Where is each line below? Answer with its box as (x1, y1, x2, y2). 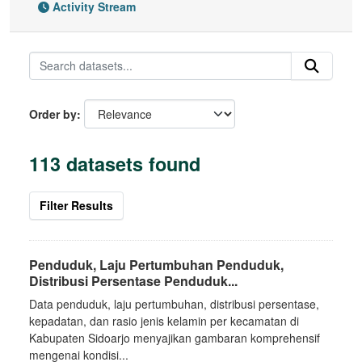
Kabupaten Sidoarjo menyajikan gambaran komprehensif (29, 329, 320, 346)
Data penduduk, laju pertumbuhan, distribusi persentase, (29, 295, 319, 312)
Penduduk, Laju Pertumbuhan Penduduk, (29, 255, 284, 274)
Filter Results (40, 196, 113, 213)
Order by (29, 105, 77, 122)
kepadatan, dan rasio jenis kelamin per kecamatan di (29, 312, 299, 329)
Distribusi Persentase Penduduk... (29, 271, 238, 290)
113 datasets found (29, 149, 200, 177)
